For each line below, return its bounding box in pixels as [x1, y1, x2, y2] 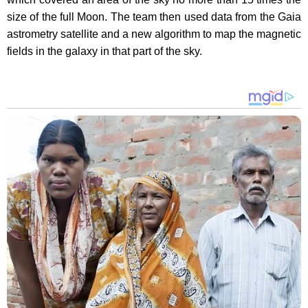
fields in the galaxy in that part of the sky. [7, 45, 205, 57]
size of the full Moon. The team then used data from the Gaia [7, 11, 301, 23]
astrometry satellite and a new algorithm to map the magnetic [7, 28, 301, 40]
